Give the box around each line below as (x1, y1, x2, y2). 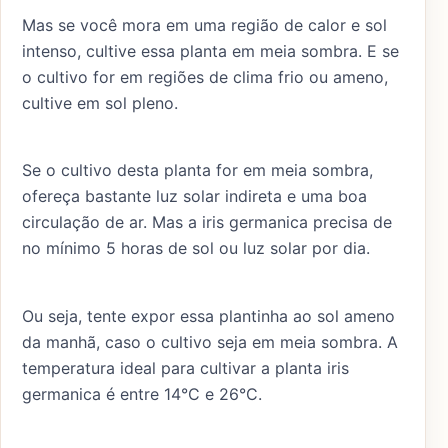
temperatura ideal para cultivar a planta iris (22, 357, 349, 378)
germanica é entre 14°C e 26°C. (22, 383, 262, 404)
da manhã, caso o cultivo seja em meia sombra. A (22, 331, 398, 352)
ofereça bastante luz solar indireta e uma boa (22, 186, 367, 207)
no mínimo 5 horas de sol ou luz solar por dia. (22, 238, 370, 259)
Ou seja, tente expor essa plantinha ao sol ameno (22, 305, 395, 326)
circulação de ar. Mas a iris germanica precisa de (22, 212, 392, 233)
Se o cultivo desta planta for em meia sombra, (22, 160, 373, 181)
